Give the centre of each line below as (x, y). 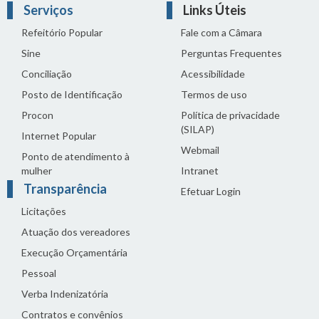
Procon (37, 115)
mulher (37, 170)
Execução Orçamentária (74, 252)
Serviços (48, 10)
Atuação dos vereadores (76, 231)
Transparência (65, 188)
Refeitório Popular (62, 32)
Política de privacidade (230, 115)
